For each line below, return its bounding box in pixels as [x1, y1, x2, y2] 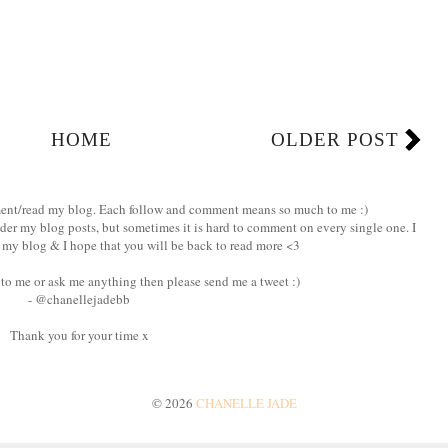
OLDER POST [271, 129, 399, 151]
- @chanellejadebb [28, 290, 130, 309]
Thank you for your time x [9, 326, 149, 345]
